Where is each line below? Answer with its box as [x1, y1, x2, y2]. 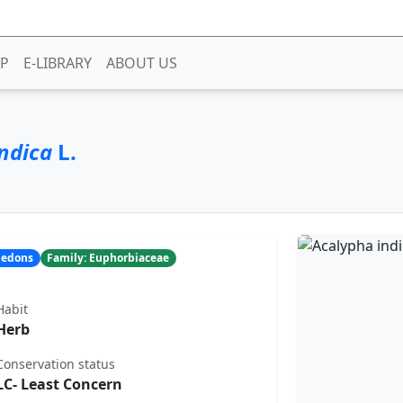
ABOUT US [105, 52, 177, 73]
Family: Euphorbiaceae [47, 249, 170, 265]
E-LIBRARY [22, 52, 92, 73]
